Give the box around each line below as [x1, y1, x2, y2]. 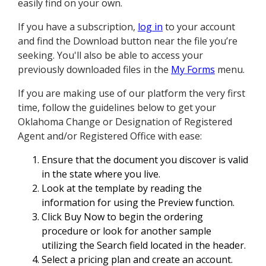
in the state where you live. [42, 167, 160, 181]
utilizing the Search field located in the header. [42, 239, 246, 252]
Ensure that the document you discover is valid [42, 153, 248, 167]
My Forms [171, 63, 215, 77]
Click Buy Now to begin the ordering [42, 210, 203, 224]
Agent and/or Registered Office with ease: [18, 129, 202, 143]
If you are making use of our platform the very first [18, 87, 245, 100]
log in [138, 20, 163, 34]
